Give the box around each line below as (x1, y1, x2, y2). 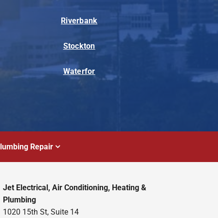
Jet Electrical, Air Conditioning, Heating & (2, 182, 146, 192)
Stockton (63, 41, 95, 51)
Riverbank (61, 16, 98, 26)
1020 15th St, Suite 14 (2, 207, 79, 217)
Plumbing (2, 195, 36, 204)
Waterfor (63, 67, 95, 76)
